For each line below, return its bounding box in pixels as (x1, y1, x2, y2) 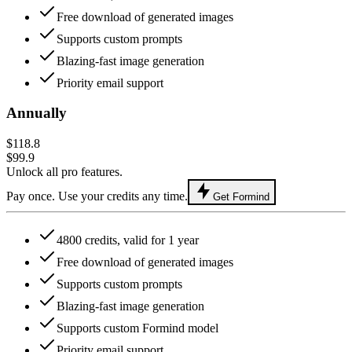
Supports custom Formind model (57, 321, 218, 335)
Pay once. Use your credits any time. (6, 189, 188, 203)
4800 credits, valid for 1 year (57, 233, 199, 247)
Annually (6, 104, 67, 122)
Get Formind (213, 191, 269, 203)
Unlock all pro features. (6, 165, 123, 179)
